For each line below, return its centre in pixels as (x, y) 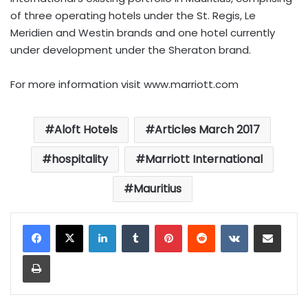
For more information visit (77, 84)
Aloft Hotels (86, 130)
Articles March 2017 (207, 130)
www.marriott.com (191, 84)
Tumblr (166, 224)
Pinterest (203, 224)
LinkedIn (134, 224)
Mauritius (157, 189)
